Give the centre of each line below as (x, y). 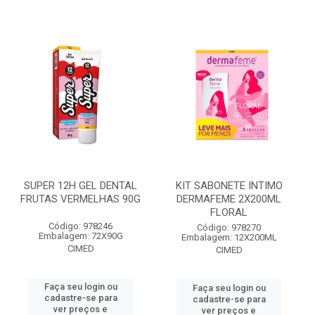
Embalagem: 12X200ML (229, 237)
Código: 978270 (229, 227)
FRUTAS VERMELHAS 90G (81, 199)
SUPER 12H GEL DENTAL (81, 186)
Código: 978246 (81, 226)
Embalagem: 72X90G (81, 236)
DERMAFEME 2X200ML (229, 199)
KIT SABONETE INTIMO (229, 186)
